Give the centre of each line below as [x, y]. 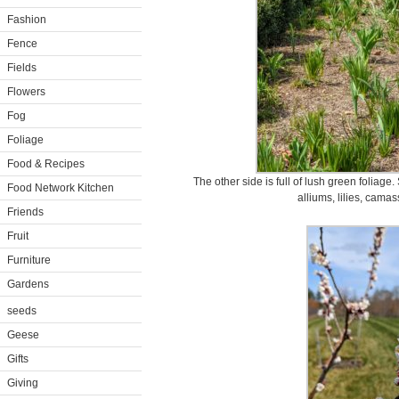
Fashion [27, 20]
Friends [25, 212]
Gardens [28, 284]
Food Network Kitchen [61, 188]
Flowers [26, 92]
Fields [22, 68]
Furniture [29, 260]
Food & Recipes [46, 164]
